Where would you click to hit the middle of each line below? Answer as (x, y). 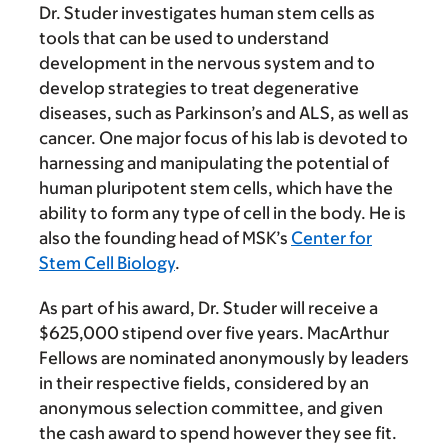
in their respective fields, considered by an (204, 383)
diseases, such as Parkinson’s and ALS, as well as (224, 113)
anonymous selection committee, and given (211, 408)
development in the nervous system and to (207, 63)
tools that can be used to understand (184, 38)
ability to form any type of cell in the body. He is (222, 213)
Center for (331, 238)
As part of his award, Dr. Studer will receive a (208, 308)
